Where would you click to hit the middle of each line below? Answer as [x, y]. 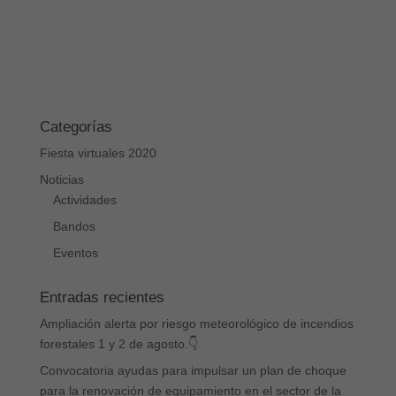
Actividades [84, 199]
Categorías [76, 126]
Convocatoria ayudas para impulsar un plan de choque [193, 370]
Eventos [75, 252]
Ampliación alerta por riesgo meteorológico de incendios [196, 323]
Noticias [61, 179]
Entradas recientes [102, 297]
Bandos [74, 226]
